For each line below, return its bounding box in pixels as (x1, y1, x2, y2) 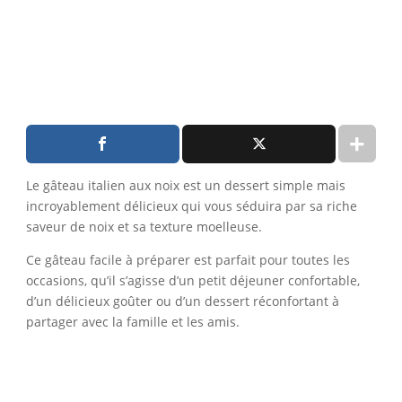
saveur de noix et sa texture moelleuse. (25, 217, 262, 235)
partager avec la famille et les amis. (25, 312, 240, 330)
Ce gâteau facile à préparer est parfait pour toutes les (25, 250, 350, 268)
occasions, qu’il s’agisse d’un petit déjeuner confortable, (25, 271, 360, 289)
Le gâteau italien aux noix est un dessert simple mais (25, 176, 345, 194)
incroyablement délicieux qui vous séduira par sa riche (25, 197, 357, 214)
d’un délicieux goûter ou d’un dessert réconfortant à (25, 292, 339, 310)
